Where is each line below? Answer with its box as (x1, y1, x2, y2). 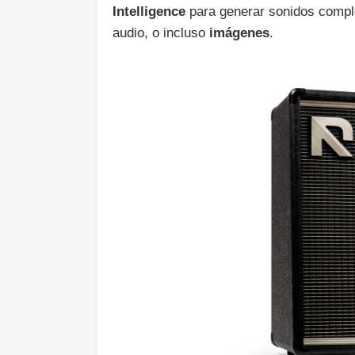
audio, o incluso (113, 25, 209, 40)
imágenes (209, 25, 269, 40)
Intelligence (113, 3, 185, 19)
